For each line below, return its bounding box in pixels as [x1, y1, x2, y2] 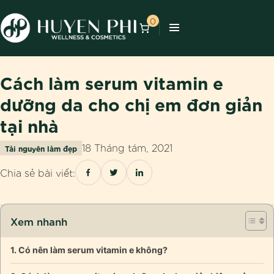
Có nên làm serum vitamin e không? [18, 245, 168, 256]
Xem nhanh [10, 214, 67, 228]
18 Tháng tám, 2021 [82, 141, 172, 154]
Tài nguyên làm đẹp [5, 143, 77, 154]
